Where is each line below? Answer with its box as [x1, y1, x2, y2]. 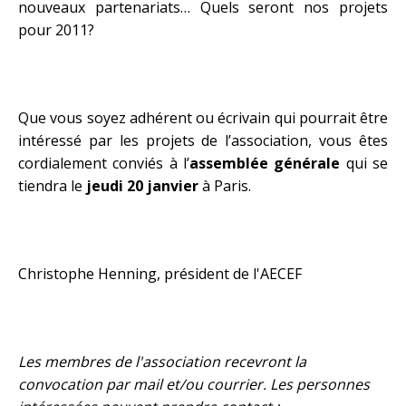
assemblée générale [189, 153, 346, 173]
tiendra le [18, 176, 82, 196]
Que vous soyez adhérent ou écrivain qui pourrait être [18, 108, 388, 128]
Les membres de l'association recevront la [18, 352, 306, 372]
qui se [345, 153, 389, 173]
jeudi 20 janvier [82, 176, 202, 196]
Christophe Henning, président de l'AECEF [18, 264, 302, 284]
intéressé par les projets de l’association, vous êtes [18, 130, 388, 150]
